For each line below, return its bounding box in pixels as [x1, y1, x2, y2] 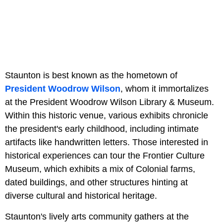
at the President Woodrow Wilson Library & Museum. [5, 97, 214, 107]
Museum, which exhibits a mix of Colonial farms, [5, 164, 195, 174]
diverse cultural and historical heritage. [5, 190, 157, 201]
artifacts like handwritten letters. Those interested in [5, 137, 208, 147]
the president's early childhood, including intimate [5, 123, 199, 134]
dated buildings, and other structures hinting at [5, 177, 188, 187]
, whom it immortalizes [120, 83, 209, 94]
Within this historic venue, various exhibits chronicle [5, 110, 208, 120]
